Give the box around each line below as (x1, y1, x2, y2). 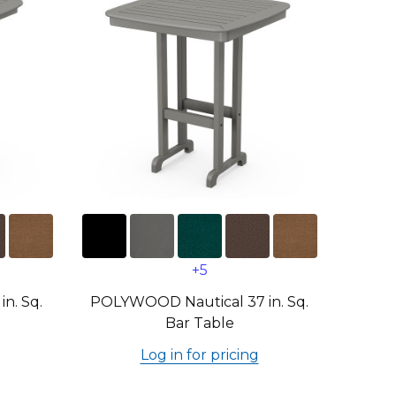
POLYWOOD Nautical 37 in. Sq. (90, 293, 308, 310)
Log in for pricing (140, 346, 259, 363)
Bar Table (164, 315, 234, 331)
